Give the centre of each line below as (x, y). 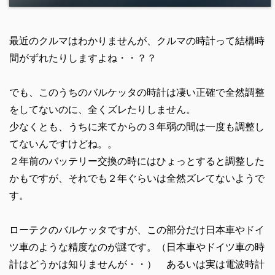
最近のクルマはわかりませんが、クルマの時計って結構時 (137, 41)
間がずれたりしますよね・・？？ (83, 58)
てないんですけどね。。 (63, 144)
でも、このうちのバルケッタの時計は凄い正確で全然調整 (137, 92)
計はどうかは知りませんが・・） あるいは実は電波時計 (137, 264)
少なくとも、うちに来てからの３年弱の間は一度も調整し (137, 126)
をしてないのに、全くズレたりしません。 (102, 109)
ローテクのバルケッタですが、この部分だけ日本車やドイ (137, 230)
